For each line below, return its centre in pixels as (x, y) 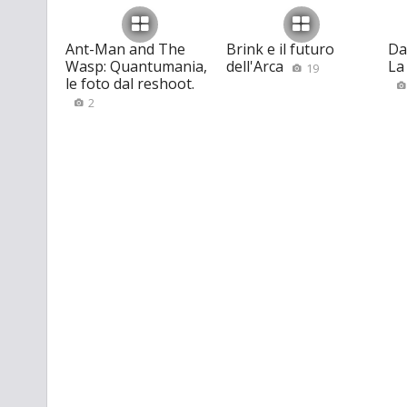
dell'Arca (255, 66)
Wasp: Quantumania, (136, 66)
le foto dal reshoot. (130, 83)
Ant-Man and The (125, 49)
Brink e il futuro (281, 49)
